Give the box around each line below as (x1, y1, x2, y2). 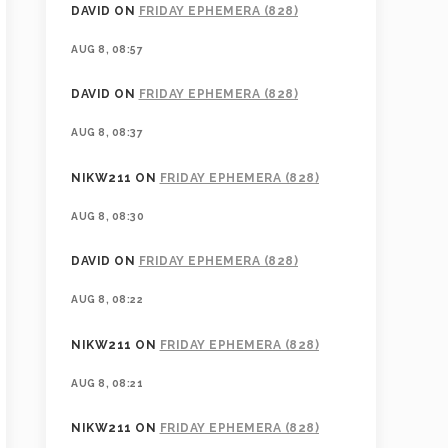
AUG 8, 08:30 (71, 209, 144, 222)
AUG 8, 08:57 (71, 43, 143, 55)
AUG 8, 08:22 (71, 293, 143, 306)
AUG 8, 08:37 (71, 126, 143, 139)
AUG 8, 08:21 (71, 376, 143, 389)
